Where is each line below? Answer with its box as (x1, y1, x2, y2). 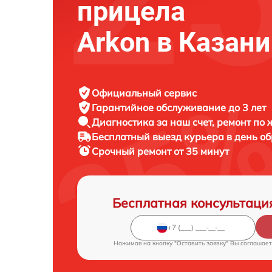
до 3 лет (228, 101, 266, 114)
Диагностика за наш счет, (92, 115, 217, 128)
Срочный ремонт (92, 144, 174, 157)
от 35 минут (174, 144, 229, 157)
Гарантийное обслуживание (92, 101, 228, 114)
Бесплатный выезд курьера (92, 130, 226, 143)
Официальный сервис (92, 86, 197, 99)
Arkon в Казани (77, 25, 271, 58)
